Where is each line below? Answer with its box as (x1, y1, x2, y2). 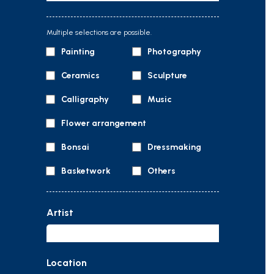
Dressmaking (146, 142, 201, 152)
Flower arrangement (59, 118, 146, 128)
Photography (146, 46, 201, 57)
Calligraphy (59, 94, 109, 105)
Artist (46, 207, 73, 218)
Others (146, 166, 176, 176)
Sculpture (146, 70, 187, 81)
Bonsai (59, 142, 89, 152)
